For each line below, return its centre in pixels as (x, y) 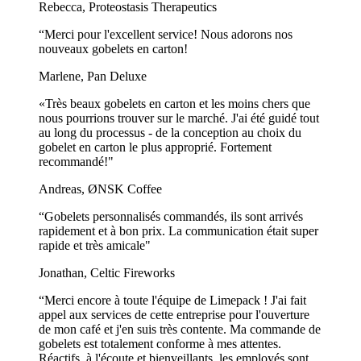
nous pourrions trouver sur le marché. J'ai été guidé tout (179, 118)
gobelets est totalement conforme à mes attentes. (160, 344)
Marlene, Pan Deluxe (93, 77)
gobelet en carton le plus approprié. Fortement (155, 147)
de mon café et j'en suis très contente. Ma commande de (180, 330)
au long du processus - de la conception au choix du (170, 133)
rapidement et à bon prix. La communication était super (178, 231)
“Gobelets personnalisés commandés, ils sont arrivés (171, 217)
